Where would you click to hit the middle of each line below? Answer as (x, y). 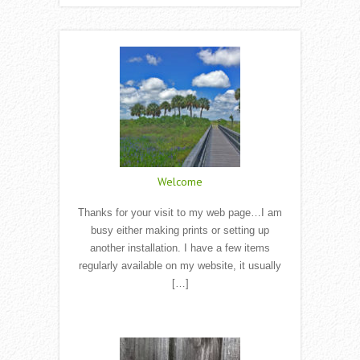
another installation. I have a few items (180, 248)
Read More (180, 317)
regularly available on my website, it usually (180, 266)
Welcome (180, 182)
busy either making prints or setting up (180, 231)
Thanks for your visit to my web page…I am (180, 213)
